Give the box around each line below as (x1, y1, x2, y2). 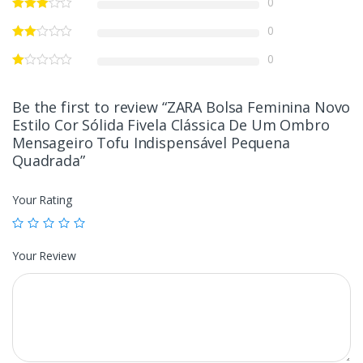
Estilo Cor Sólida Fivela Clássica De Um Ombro (12, 115, 330, 135)
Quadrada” (12, 151, 85, 171)
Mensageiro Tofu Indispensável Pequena (12, 133, 290, 153)
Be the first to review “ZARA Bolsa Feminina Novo (12, 97, 351, 117)
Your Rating (12, 192, 72, 208)
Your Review (12, 248, 76, 264)
